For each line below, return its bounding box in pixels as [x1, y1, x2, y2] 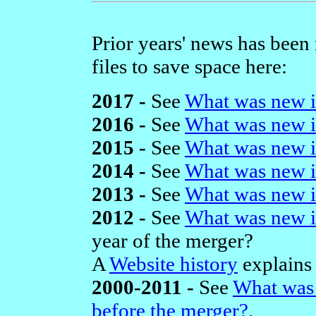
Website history [109, 252, 238, 275]
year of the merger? [92, 229, 253, 252]
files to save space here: [92, 54, 287, 78]
